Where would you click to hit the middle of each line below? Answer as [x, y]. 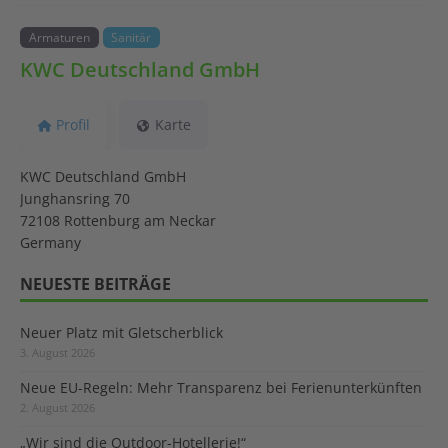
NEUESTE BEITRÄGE [95, 283]
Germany [50, 242]
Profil [72, 124]
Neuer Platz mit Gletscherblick [121, 332]
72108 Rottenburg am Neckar [118, 220]
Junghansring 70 [75, 198]
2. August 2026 [57, 407]
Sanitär [131, 37]
